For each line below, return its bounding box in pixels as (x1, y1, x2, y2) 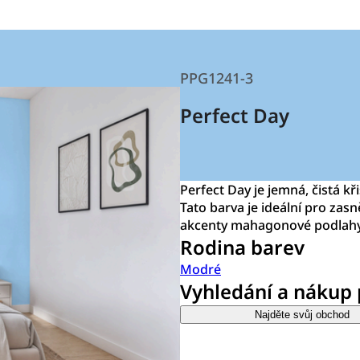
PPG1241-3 (180, 68, 253, 88)
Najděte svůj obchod (255, 309, 350, 321)
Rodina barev (180, 234, 305, 260)
